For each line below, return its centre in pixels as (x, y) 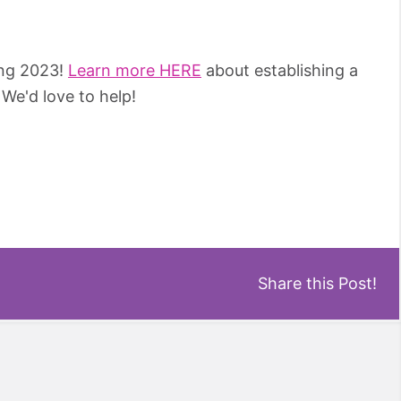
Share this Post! (317, 284)
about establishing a (280, 70)
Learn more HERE (135, 70)
